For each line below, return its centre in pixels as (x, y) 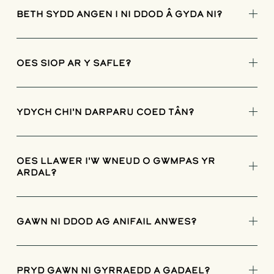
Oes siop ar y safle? (74, 62)
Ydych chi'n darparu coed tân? (105, 111)
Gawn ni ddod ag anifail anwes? (106, 221)
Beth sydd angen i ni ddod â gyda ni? (119, 13)
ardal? (36, 172)
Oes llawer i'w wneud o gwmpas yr (116, 160)
